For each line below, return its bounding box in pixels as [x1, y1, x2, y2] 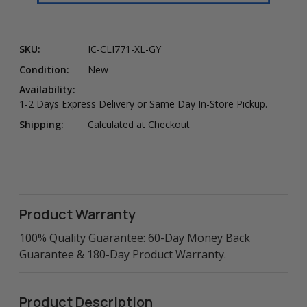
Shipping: [19, 117, 64, 131]
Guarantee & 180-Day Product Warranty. [19, 246, 226, 262]
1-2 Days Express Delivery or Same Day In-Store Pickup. [19, 97, 267, 111]
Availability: [19, 83, 75, 97]
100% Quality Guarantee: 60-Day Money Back [19, 230, 250, 245]
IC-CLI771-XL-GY [88, 42, 161, 56]
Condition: [19, 62, 69, 76]
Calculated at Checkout [88, 117, 190, 131]
